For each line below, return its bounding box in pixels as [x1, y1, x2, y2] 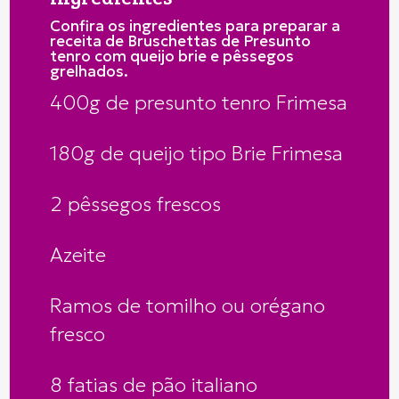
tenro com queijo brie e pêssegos [50, 46, 294, 67]
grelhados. [50, 61, 128, 82]
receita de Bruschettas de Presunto [50, 31, 311, 52]
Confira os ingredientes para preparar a [50, 16, 340, 37]
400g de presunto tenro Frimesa [50, 90, 347, 116]
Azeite [50, 242, 106, 268]
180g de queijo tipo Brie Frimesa [50, 141, 343, 167]
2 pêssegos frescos [50, 191, 221, 217]
